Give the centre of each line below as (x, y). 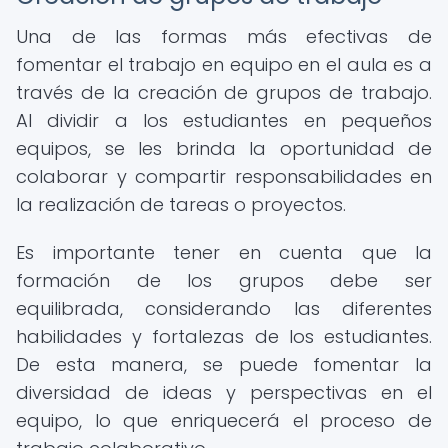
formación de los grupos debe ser (224, 280)
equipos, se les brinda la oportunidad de (224, 148)
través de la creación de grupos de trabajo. (224, 92)
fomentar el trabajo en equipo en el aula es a (224, 64)
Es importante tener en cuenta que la (224, 252)
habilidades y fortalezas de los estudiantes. (224, 336)
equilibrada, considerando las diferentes (224, 308)
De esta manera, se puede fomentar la (224, 364)
